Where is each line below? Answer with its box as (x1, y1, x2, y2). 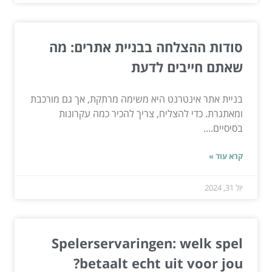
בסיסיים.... (203, 121, 243, 135)
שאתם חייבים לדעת (131, 58, 243, 76)
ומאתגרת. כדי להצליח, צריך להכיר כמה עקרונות (59, 107, 243, 121)
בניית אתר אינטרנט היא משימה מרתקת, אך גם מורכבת (30, 92, 243, 106)
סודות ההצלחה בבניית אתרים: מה (49, 38, 243, 56)
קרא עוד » (209, 151, 243, 162)
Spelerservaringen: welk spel (52, 234, 243, 253)
